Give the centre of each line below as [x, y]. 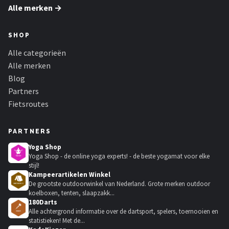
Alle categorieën [37, 53]
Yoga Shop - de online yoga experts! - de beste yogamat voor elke [119, 156]
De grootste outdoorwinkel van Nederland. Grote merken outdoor [119, 184]
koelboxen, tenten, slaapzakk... [72, 193]
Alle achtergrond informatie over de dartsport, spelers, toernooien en [123, 211]
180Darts [43, 202]
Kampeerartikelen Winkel [70, 175]
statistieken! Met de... [57, 221]
